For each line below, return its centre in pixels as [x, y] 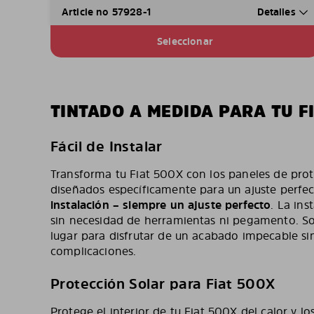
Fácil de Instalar [107, 146]
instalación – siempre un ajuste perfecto [161, 205]
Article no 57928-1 [107, 12]
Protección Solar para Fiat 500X [163, 284]
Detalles [278, 12]
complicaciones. [94, 251]
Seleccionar [185, 41]
